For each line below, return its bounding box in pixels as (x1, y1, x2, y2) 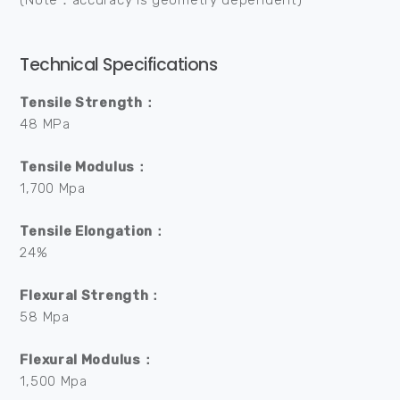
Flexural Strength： (20, 287, 163, 304)
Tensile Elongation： (20, 223, 167, 239)
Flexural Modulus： (20, 352, 155, 368)
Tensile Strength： (20, 95, 157, 111)
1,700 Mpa (20, 180, 86, 196)
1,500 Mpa (20, 373, 87, 389)
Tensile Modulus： (20, 159, 149, 175)
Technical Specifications (20, 53, 218, 77)
